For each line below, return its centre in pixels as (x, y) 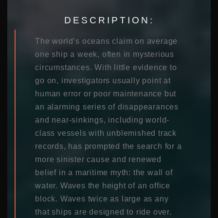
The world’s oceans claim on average (107, 41)
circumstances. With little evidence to (106, 67)
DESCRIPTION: (109, 20)
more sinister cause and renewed (99, 159)
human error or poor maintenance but (106, 93)
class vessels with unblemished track (106, 133)
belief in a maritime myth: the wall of (104, 172)
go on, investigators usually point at (103, 80)
